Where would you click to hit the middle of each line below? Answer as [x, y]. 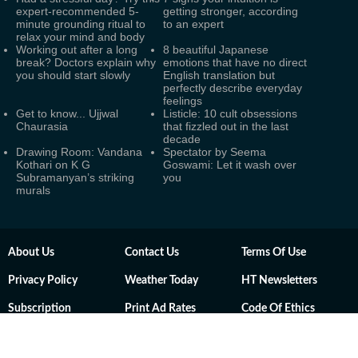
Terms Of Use [274, 253]
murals [33, 190]
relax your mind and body [80, 37]
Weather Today [161, 280]
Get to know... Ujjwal [67, 113]
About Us [31, 253]
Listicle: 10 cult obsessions [230, 113]
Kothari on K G [53, 165]
